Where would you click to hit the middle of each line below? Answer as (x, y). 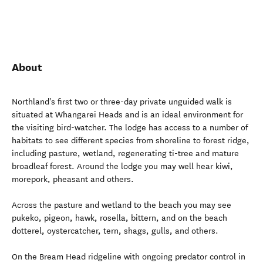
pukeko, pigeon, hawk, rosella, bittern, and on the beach (119, 218)
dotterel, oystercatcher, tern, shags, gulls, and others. (115, 231)
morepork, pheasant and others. (73, 179)
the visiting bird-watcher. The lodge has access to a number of (130, 128)
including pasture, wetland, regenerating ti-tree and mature (125, 154)
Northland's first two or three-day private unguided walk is (122, 102)
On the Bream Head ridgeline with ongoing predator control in (129, 257)
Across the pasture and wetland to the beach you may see (122, 205)
